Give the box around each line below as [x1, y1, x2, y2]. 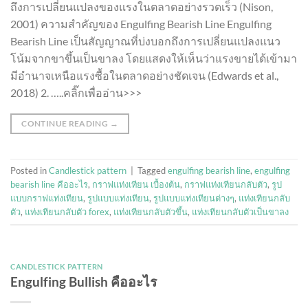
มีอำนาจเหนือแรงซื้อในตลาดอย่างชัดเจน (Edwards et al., [10, 68, 278, 82]
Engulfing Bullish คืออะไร [10, 274, 157, 290]
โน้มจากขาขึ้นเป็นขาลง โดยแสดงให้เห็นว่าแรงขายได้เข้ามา [10, 51, 297, 65]
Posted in [10, 164, 49, 176]
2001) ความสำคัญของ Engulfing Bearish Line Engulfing [10, 16, 272, 30]
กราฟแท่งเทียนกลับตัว [184, 178, 267, 190]
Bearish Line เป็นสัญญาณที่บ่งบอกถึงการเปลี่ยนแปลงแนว [10, 34, 280, 47]
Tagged [137, 164, 168, 176]
